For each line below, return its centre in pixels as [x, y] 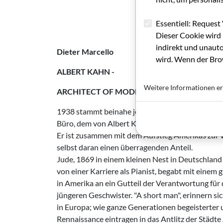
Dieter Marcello [85, 52]
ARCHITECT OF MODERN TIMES [116, 91]
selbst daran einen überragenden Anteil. [125, 147]
